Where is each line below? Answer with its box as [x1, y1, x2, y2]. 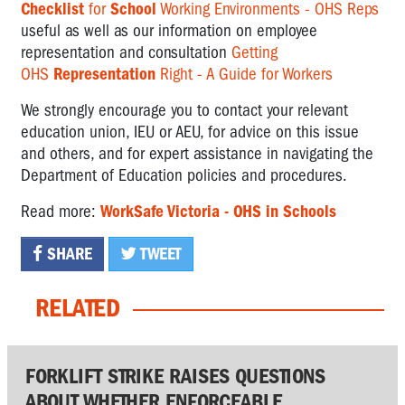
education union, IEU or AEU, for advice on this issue [21, 121, 359, 142]
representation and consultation [21, 42, 231, 62]
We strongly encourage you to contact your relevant [21, 99, 348, 120]
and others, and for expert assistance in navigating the [21, 143, 373, 164]
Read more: [21, 201, 100, 221]
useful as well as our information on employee [21, 20, 317, 41]
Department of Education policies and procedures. [21, 165, 347, 185]
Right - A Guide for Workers [155, 63, 333, 84]
